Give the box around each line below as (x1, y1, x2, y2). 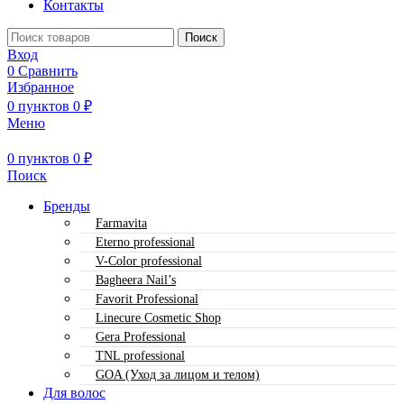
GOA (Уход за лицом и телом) (96, 368, 260, 381)
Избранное (7, 79, 74, 95)
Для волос (43, 385, 106, 400)
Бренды (43, 198, 90, 214)
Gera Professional (96, 330, 186, 344)
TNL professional (96, 349, 185, 363)
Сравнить (18, 63, 78, 78)
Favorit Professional (96, 292, 198, 306)
